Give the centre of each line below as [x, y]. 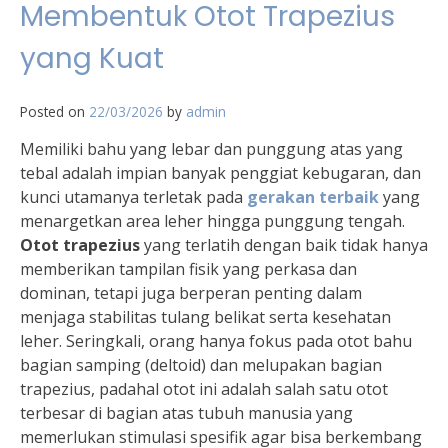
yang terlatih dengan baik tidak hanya [284, 244]
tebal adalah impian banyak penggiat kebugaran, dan [220, 172]
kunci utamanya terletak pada [133, 196]
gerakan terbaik [313, 196]
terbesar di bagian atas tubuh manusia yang [186, 412]
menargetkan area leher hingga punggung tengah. [212, 220]
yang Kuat [92, 58]
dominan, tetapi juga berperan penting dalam [191, 292]
